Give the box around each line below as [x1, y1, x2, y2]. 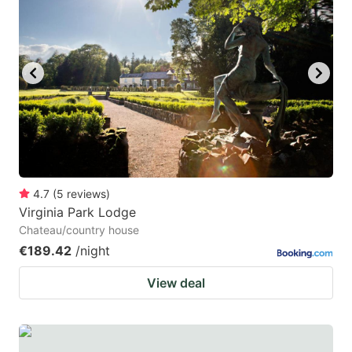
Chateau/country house [19, 222, 139, 236]
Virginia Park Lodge [19, 203, 136, 220]
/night [75, 242, 110, 258]
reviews [67, 186, 106, 200]
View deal [147, 274, 205, 291]
